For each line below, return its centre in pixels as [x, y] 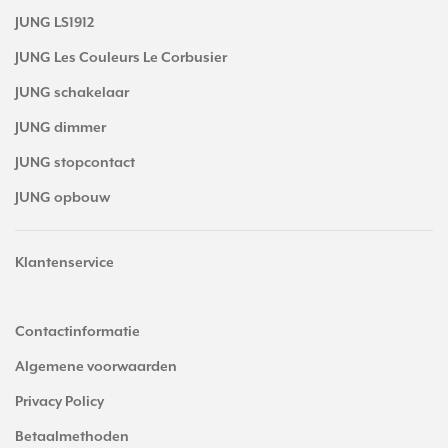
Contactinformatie [77, 332]
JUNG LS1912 [54, 23]
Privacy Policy [59, 402]
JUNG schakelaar [72, 93]
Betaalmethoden [72, 437]
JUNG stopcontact [75, 163]
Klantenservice [64, 263]
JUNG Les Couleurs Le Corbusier [121, 58]
